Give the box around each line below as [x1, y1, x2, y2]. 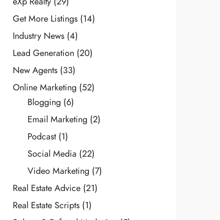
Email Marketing [27, 112, 87, 125]
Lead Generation [12, 46, 74, 59]
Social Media [27, 147, 77, 160]
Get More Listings [12, 12, 78, 25]
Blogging [27, 95, 61, 108]
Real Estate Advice [12, 181, 81, 194]
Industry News [12, 29, 64, 42]
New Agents [12, 63, 57, 76]
